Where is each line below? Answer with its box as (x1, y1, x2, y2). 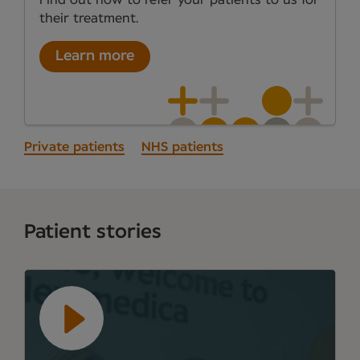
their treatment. (39, 11, 138, 25)
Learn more (55, 49, 134, 64)
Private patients (24, 141, 125, 154)
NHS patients (141, 141, 223, 154)
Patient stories (24, 223, 162, 243)
